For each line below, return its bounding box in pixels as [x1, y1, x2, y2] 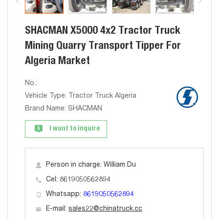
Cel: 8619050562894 [46, 176, 110, 183]
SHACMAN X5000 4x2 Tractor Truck [25, 26, 180, 37]
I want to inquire [49, 126, 100, 132]
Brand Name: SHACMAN [25, 106, 102, 112]
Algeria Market [25, 56, 90, 67]
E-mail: [46, 206, 68, 213]
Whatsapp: [46, 191, 83, 198]
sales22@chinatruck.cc [68, 206, 142, 213]
